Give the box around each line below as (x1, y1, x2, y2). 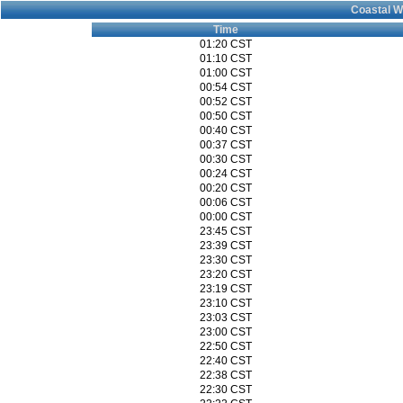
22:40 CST (199, 354, 252, 367)
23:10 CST (199, 297, 252, 309)
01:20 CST (199, 38, 252, 50)
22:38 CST (199, 369, 252, 381)
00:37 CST (199, 139, 252, 151)
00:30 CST (199, 153, 252, 166)
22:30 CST (199, 383, 252, 396)
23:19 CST (199, 282, 252, 295)
